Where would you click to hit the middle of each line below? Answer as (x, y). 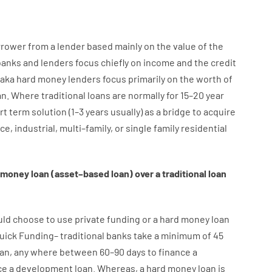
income (159, 62)
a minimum (177, 235)
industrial (35, 128)
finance (174, 252)
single (138, 128)
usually (125, 111)
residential (204, 128)
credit (223, 62)
